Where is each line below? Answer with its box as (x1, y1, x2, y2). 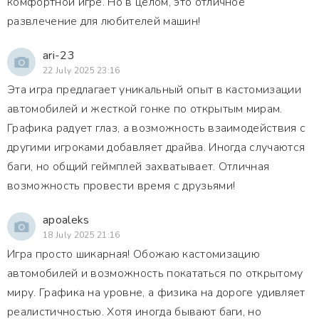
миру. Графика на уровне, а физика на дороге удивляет (7, 285, 305, 300)
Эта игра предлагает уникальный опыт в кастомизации (7, 82, 302, 98)
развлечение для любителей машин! (7, 14, 201, 29)
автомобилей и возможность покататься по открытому (7, 266, 303, 281)
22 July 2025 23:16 (43, 65, 120, 76)
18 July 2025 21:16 (43, 229, 120, 241)
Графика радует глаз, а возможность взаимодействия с (7, 120, 306, 136)
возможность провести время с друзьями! (7, 178, 236, 194)
